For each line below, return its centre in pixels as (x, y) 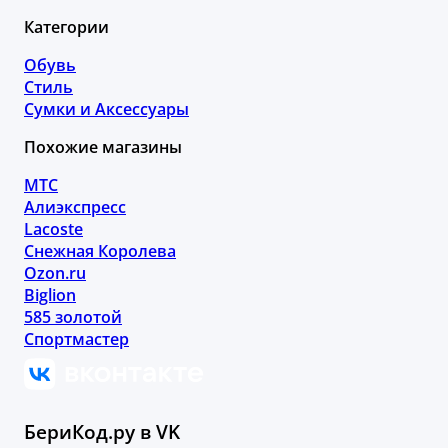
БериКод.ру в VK (102, 432)
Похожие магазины (103, 146)
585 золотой (73, 316)
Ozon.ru (55, 272)
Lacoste (53, 228)
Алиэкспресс (75, 206)
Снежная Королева (100, 250)
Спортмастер (76, 338)
